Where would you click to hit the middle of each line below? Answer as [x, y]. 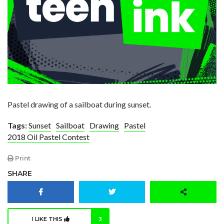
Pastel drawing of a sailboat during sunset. [79, 104]
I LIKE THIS [48, 219]
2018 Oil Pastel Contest [48, 136]
